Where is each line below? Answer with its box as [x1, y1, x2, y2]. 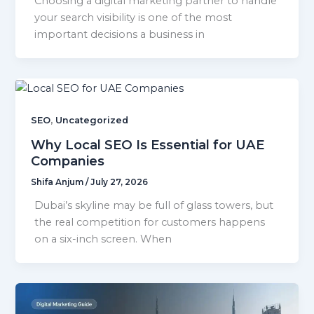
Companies [31, 153, 105, 170]
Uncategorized [55, 115, 129, 126]
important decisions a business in [34, 28, 205, 41]
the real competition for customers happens [34, 215, 266, 228]
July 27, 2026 [90, 177, 149, 188]
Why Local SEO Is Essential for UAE [31, 137, 265, 153]
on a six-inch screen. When [34, 232, 172, 245]
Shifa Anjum [31, 177, 86, 188]
